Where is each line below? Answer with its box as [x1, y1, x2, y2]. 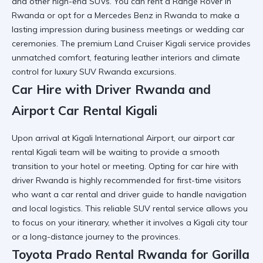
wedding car [195, 23, 244, 35]
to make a [197, 9, 240, 21]
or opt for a [45, 9, 95, 21]
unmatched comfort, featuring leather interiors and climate [12, 52, 240, 63]
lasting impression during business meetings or [12, 23, 195, 35]
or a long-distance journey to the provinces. [12, 231, 180, 242]
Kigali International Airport [72, 132, 174, 143]
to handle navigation [164, 188, 247, 200]
